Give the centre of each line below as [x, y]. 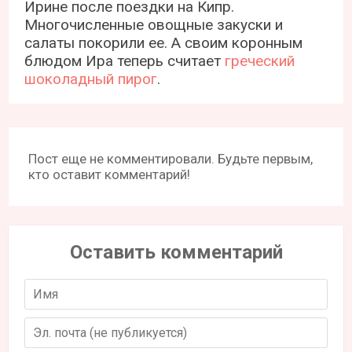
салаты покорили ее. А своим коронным [164, 43]
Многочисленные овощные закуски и [154, 25]
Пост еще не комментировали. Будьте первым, [171, 159]
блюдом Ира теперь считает [125, 61]
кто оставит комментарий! [110, 175]
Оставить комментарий [176, 253]
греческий [260, 61]
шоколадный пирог [91, 79]
